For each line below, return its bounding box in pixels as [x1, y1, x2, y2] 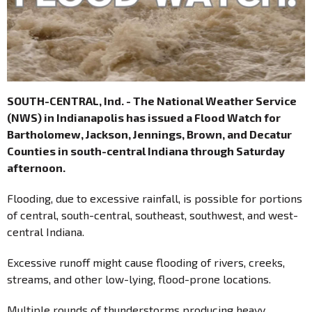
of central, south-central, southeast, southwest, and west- [7, 208, 298, 221]
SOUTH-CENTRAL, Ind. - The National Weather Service [7, 93, 297, 107]
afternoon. [7, 160, 72, 174]
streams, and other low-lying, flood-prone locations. [7, 272, 271, 286]
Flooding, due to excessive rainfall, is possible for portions [7, 191, 302, 205]
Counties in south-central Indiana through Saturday [7, 143, 285, 157]
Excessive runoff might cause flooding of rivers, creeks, [7, 255, 285, 269]
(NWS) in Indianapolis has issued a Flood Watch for [7, 110, 281, 124]
